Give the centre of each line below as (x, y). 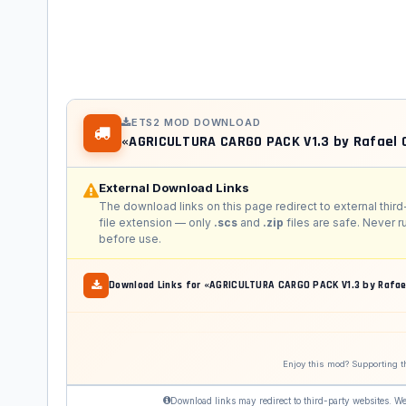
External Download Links (174, 188)
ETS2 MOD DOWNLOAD (196, 123)
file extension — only (156, 223)
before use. (130, 239)
